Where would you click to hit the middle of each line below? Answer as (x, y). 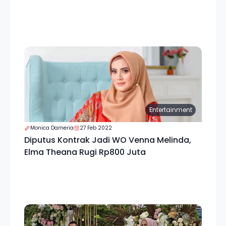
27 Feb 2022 (96, 128)
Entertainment (171, 110)
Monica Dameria (52, 128)
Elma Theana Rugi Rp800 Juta (85, 152)
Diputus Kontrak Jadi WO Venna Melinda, (108, 140)
